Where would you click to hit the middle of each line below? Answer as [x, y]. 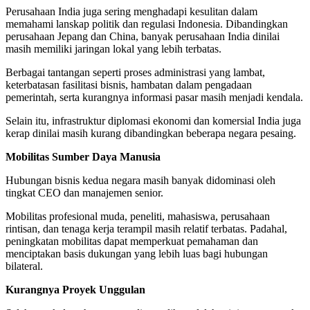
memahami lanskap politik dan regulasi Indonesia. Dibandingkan [147, 24]
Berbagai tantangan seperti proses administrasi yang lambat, [135, 73]
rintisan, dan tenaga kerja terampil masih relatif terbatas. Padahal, [146, 229]
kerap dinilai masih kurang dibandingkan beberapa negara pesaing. [151, 134]
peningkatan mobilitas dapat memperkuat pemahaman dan [132, 241]
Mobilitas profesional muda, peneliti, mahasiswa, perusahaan [138, 217]
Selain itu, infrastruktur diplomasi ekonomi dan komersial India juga [153, 121]
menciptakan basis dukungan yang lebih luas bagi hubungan [137, 254]
